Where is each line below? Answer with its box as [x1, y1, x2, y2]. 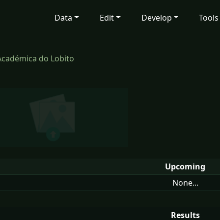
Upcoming [165, 161, 205, 172]
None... [172, 177, 198, 189]
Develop [141, 12, 172, 23]
